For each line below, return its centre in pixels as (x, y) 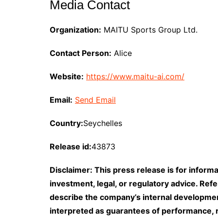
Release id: (71, 146)
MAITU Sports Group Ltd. (149, 30)
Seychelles (103, 123)
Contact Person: (81, 53)
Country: (66, 123)
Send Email (95, 100)
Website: (67, 76)
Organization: (75, 30)
